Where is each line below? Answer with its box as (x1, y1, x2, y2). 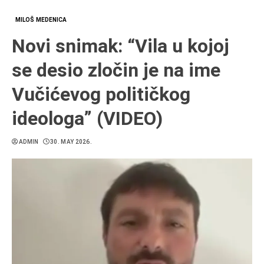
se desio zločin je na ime (12, 59, 220, 81)
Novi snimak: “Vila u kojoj (12, 35, 229, 57)
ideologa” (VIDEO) (12, 107, 163, 130)
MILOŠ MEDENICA (15, 16, 67, 23)
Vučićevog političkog (12, 83, 190, 105)
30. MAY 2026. (50, 138, 93, 145)
